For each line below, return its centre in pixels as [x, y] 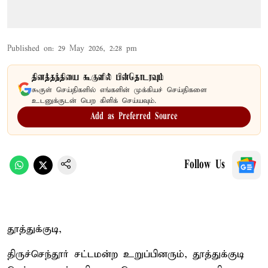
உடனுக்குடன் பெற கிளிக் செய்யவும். [94, 100]
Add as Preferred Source [134, 116]
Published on [30, 48]
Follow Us [205, 165]
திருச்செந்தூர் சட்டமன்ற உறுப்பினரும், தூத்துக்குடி [126, 254]
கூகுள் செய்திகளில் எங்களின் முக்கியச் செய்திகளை [119, 90]
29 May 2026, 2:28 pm [98, 48]
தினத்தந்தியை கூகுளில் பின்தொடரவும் [98, 77]
